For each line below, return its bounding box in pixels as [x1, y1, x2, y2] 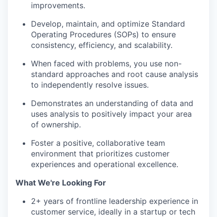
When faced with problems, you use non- [31, 59, 182, 69]
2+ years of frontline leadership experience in [31, 196, 198, 206]
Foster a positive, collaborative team [31, 138, 165, 148]
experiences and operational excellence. [31, 159, 178, 170]
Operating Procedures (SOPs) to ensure [31, 30, 176, 40]
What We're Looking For [15, 178, 106, 188]
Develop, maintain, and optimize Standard [31, 19, 185, 29]
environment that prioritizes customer [31, 149, 170, 159]
